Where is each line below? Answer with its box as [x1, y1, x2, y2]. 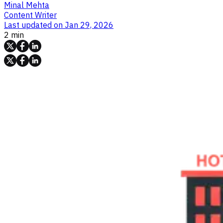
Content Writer [4, 9, 57, 20]
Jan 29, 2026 [65, 19, 113, 30]
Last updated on [4, 19, 65, 30]
